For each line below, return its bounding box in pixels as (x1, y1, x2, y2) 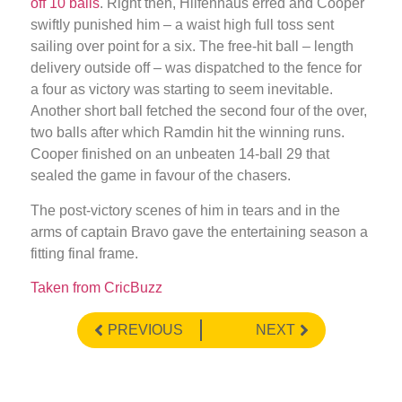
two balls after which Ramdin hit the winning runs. (31, 125, 345, 141)
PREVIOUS (107, 321, 183, 337)
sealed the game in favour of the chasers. (31, 168, 291, 184)
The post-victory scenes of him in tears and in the (31, 202, 340, 218)
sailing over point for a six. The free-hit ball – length (31, 39, 354, 55)
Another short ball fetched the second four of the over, (31, 103, 367, 119)
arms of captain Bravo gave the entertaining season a (31, 223, 368, 240)
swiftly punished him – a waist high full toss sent (31, 17, 334, 33)
